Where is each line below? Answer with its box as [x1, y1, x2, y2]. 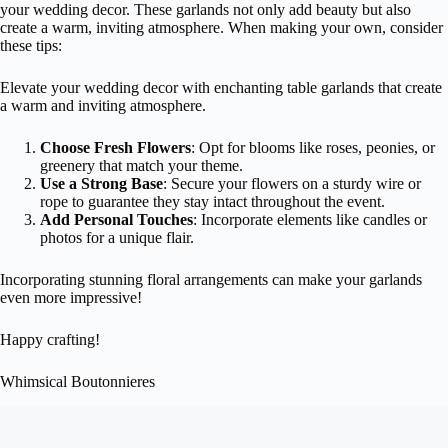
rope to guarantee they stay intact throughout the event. [40, 192, 385, 210]
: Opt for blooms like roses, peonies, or [191, 138, 435, 156]
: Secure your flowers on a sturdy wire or [163, 174, 421, 192]
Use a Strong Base [40, 174, 163, 192]
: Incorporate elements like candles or [193, 210, 427, 228]
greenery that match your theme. [40, 156, 243, 174]
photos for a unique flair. [40, 228, 194, 246]
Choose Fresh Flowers [40, 138, 191, 156]
